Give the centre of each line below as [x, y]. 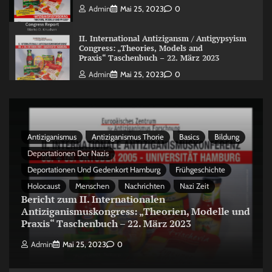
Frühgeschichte [200, 169]
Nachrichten [144, 186]
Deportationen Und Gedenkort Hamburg [94, 169]
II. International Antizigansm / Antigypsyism [162, 38]
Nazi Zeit [194, 186]
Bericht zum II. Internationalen [93, 199]
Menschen [92, 186]
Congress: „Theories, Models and [141, 48]
